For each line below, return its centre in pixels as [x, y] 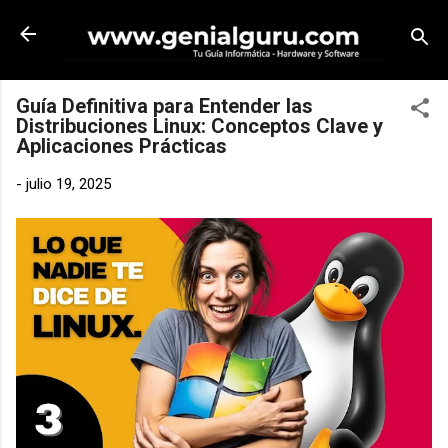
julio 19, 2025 [68, 183]
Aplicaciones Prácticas [121, 145]
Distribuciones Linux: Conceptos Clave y [199, 125]
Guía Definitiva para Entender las [164, 105]
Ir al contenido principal [224, 25]
